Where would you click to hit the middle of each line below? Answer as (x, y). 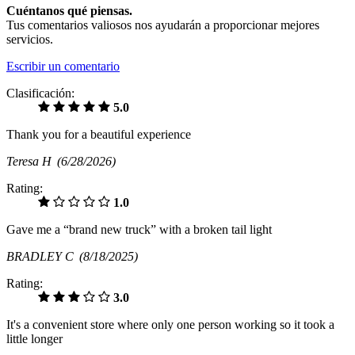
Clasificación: (40, 94)
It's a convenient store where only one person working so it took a (170, 325)
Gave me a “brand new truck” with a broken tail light (139, 230)
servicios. (30, 40)
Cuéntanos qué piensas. (69, 11)
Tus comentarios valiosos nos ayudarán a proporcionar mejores (163, 25)
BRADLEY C (43, 257)
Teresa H (32, 162)
